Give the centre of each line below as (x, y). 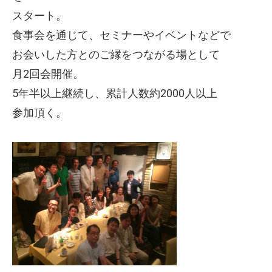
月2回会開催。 (48, 74)
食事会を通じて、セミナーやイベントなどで (121, 35)
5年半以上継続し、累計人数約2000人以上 (115, 93)
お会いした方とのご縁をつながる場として (116, 55)
